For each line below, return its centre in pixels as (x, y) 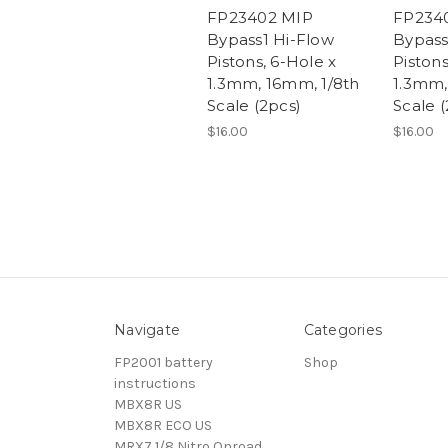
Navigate (147, 329)
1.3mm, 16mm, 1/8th (283, 83)
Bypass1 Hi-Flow (270, 39)
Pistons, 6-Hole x (272, 61)
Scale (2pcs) (254, 105)
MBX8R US (148, 404)
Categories (342, 329)
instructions (155, 383)
